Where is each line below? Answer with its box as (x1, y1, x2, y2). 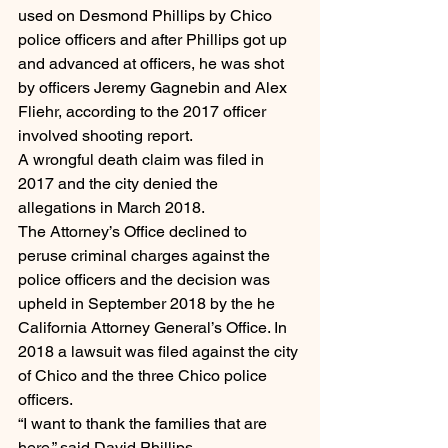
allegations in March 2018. (18, 198, 205, 218)
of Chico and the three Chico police (18, 366, 271, 386)
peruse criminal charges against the (18, 246, 274, 266)
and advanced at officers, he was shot (18, 54, 288, 74)
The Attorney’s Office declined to (18, 222, 251, 242)
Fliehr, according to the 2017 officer (18, 102, 270, 122)
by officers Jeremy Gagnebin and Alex (18, 78, 291, 98)
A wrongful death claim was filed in (18, 150, 268, 170)
